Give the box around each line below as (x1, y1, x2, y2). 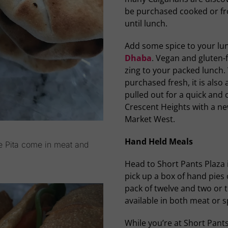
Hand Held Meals (124, 136, 193, 148)
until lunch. (124, 18, 167, 30)
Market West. (124, 113, 175, 125)
